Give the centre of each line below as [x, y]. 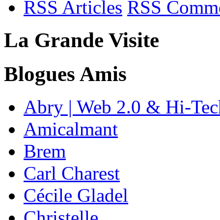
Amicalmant [71, 129]
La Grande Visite [82, 40]
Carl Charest [72, 173]
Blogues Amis [65, 74]
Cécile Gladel [76, 195]
